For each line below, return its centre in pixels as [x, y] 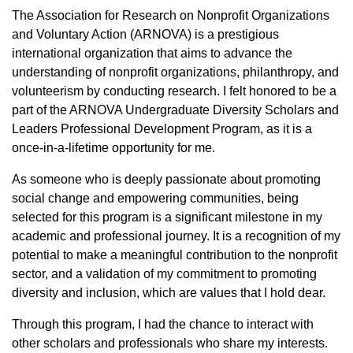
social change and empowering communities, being [155, 198]
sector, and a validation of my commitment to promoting [164, 274]
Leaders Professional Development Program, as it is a [162, 129]
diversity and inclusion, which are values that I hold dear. [169, 293]
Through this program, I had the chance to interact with [163, 324]
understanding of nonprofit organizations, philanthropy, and [175, 72]
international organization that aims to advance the [152, 53]
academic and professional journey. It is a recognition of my [176, 236]
